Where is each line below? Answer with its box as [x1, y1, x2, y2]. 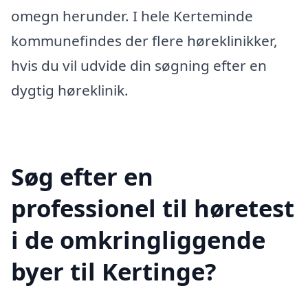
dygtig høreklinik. [11, 80, 129, 100]
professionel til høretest [11, 191, 294, 224]
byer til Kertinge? [11, 254, 217, 287]
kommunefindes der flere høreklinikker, [11, 30, 278, 50]
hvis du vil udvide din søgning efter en [11, 55, 267, 75]
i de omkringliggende [11, 223, 265, 256]
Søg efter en [11, 159, 153, 192]
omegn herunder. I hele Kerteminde [11, 5, 253, 25]
